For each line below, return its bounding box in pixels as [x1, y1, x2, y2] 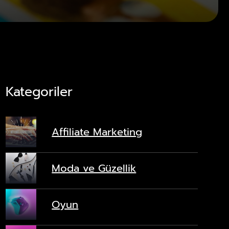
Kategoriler [6, 82, 73, 102]
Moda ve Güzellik [52, 161, 136, 176]
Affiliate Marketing [52, 124, 143, 140]
